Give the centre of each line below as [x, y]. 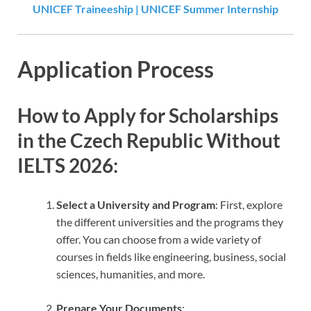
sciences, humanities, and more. [131, 274]
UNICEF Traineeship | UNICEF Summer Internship [155, 8]
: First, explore [249, 204]
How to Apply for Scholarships [148, 116]
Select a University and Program [136, 204]
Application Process [116, 69]
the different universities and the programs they [170, 221]
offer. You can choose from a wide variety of [159, 239]
